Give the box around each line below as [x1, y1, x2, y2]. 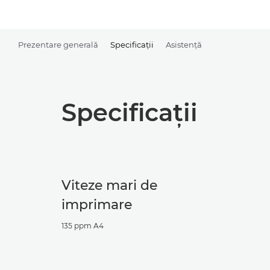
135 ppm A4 [61, 221, 104, 230]
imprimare [61, 196, 132, 213]
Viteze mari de [61, 177, 157, 193]
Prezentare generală [18, 39, 98, 49]
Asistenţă [166, 39, 202, 49]
